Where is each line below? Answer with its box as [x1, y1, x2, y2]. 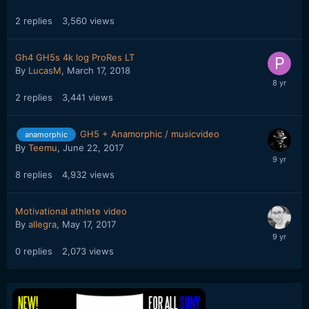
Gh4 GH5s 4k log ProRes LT [15, 51, 134, 63]
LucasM [28, 64, 61, 76]
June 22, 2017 [63, 142, 123, 154]
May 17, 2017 [62, 219, 116, 230]
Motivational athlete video [15, 206, 127, 217]
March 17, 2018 [67, 64, 130, 76]
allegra [28, 219, 57, 230]
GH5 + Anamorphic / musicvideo [80, 128, 219, 139]
